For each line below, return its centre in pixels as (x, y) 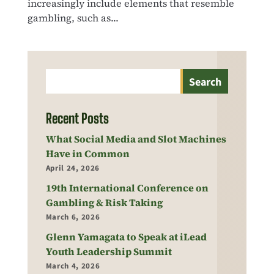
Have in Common (87, 153)
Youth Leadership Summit (109, 251)
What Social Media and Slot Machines (136, 139)
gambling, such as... (73, 17)
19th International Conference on (127, 187)
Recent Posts (77, 118)
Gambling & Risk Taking (104, 202)
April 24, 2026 (72, 168)
